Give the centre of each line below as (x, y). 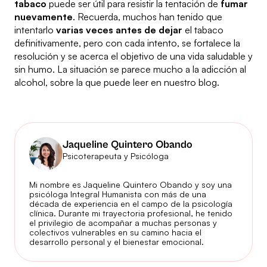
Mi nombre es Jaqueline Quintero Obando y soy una (131, 185)
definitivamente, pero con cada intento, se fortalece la (127, 43)
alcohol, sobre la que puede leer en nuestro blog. (117, 83)
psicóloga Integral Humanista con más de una (118, 194)
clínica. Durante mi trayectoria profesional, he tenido (131, 213)
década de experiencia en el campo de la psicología (131, 204)
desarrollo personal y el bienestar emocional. (117, 242)
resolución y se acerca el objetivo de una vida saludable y (133, 56)
